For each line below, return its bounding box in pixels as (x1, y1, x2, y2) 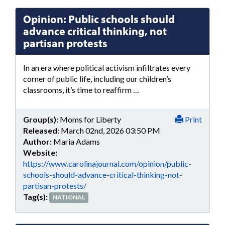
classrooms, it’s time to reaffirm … (23, 85, 139, 94)
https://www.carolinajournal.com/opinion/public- (23, 158, 191, 168)
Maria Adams (53, 136, 100, 146)
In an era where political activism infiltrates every (23, 63, 190, 72)
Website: (23, 147, 57, 157)
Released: (23, 125, 59, 135)
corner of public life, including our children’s (23, 74, 171, 83)
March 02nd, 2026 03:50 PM (61, 125, 160, 135)
